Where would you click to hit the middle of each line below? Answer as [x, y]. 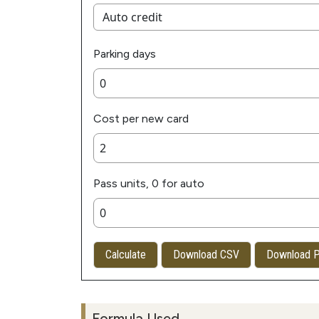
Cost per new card [141, 119]
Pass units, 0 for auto [149, 184]
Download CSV [206, 255]
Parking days [125, 54]
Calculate [126, 255]
